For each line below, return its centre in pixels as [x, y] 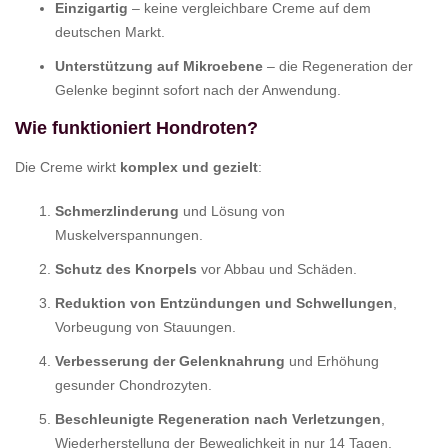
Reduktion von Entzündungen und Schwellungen [224, 302]
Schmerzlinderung [117, 210]
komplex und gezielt [189, 166]
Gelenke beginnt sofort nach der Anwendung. [198, 89]
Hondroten [201, 127]
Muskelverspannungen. [129, 234]
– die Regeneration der [338, 65]
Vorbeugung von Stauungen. [145, 326]
